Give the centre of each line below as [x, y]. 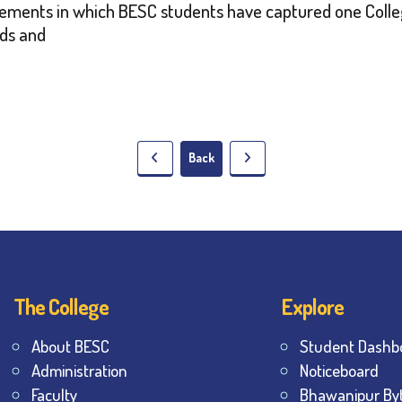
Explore [312, 307]
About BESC [70, 346]
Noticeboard [339, 371]
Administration [79, 371]
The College [61, 307]
